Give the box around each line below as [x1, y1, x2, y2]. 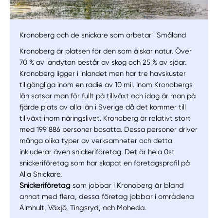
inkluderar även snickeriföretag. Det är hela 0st [19, 147, 175, 157]
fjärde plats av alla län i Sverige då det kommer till [19, 103, 186, 112]
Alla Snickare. [19, 170, 62, 179]
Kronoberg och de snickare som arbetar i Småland [19, 30, 186, 39]
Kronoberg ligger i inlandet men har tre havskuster [19, 69, 186, 78]
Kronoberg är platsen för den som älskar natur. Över [19, 47, 192, 56]
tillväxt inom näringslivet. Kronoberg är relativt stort [19, 114, 191, 123]
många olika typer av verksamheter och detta [19, 136, 173, 145]
